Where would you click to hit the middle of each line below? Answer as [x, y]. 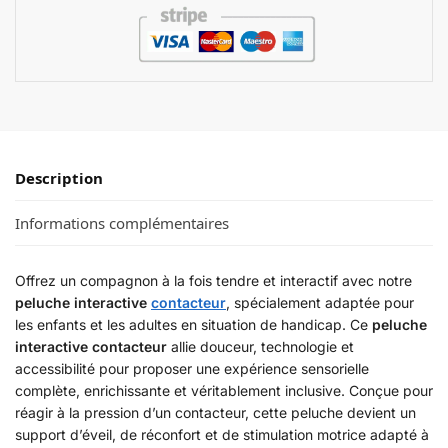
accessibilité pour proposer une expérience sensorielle [192, 369]
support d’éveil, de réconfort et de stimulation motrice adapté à [222, 435]
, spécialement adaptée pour [320, 303]
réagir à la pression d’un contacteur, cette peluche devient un [215, 413]
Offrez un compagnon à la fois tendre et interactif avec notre [213, 281]
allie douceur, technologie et [260, 347]
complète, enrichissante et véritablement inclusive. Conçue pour [224, 391]
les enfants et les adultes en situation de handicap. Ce [193, 325]
